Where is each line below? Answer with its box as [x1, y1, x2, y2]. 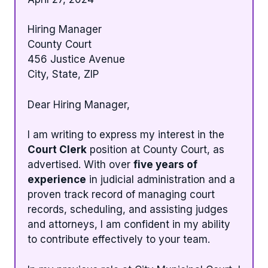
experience [28, 173, 86, 186]
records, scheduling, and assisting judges [28, 203, 228, 216]
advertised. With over [28, 159, 133, 171]
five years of [133, 159, 197, 171]
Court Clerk [28, 144, 87, 156]
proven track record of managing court [28, 188, 215, 201]
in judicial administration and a [86, 173, 235, 186]
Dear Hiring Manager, [28, 98, 130, 111]
